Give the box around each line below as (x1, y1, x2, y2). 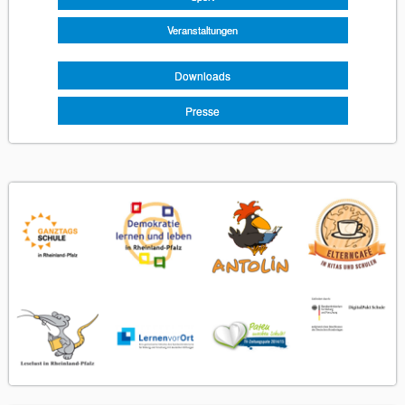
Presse (185, 103, 220, 119)
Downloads (174, 68, 231, 84)
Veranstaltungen (167, 23, 238, 38)
